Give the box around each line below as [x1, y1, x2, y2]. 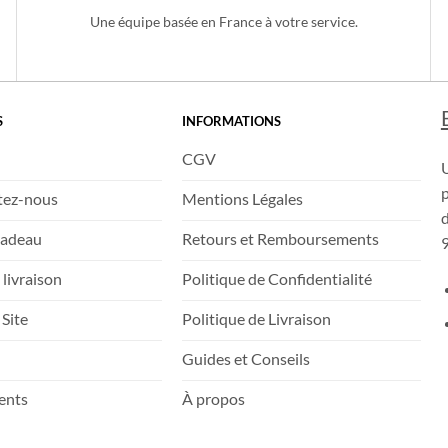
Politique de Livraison [182, 334, 332, 354]
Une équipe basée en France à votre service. [89, 37, 358, 55]
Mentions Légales [182, 214, 304, 234]
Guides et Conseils [182, 374, 311, 394]
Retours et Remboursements [182, 254, 380, 274]
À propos [182, 414, 246, 434]
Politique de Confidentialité [182, 294, 373, 314]
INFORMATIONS [182, 138, 282, 155]
